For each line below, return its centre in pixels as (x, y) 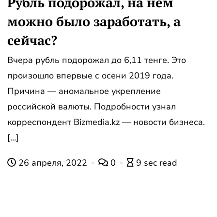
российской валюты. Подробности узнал (92, 106)
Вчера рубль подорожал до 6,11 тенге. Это (97, 60)
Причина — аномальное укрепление (84, 91)
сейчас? (32, 40)
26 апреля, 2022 (53, 163)
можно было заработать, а (94, 21)
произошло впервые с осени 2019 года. (90, 75)
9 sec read (157, 163)
